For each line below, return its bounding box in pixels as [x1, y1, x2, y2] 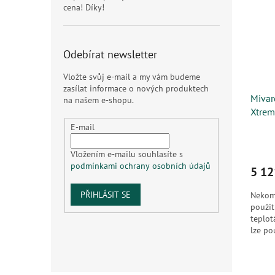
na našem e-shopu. [63, 95, 134, 106]
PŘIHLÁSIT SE [80, 189, 131, 201]
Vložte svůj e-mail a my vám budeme [63, 71, 200, 83]
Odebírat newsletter [63, 47, 157, 62]
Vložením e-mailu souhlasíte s [70, 149, 183, 160]
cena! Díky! [63, 2, 104, 14]
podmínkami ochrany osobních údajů [70, 160, 211, 172]
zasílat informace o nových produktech [63, 83, 209, 95]
